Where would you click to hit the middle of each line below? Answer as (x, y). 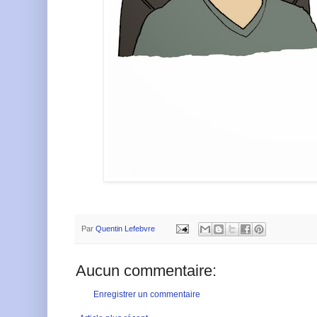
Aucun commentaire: (146, 270)
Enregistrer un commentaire (147, 294)
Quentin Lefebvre (125, 228)
